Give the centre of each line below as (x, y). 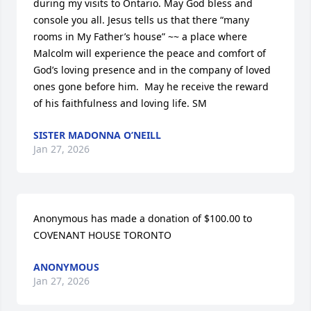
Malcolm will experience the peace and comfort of (150, 53)
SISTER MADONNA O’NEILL (97, 135)
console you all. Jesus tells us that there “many (141, 20)
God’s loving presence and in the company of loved (152, 70)
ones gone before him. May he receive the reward (151, 86)
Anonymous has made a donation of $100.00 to (143, 218)
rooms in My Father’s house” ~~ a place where (140, 36)
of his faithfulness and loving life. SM (120, 103)
